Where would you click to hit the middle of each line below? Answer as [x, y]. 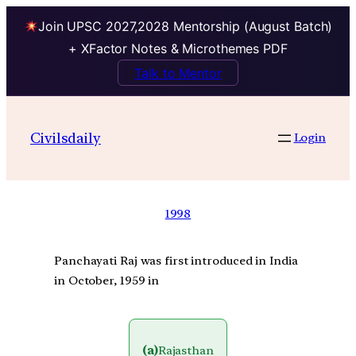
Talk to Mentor [178, 73]
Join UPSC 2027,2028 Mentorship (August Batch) [185, 27]
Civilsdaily [66, 137]
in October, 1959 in [107, 281]
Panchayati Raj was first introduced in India [176, 261]
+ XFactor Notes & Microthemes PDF [178, 49]
